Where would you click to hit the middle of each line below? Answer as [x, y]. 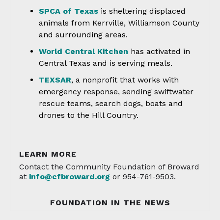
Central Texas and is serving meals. [106, 63]
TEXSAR [55, 80]
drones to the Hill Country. [89, 115]
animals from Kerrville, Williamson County [119, 23]
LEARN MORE [48, 154]
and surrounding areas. [83, 35]
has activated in [159, 51]
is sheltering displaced [142, 11]
